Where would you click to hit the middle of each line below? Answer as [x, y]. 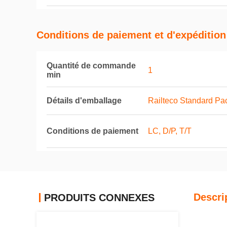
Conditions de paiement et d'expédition [131, 35]
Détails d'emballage [84, 101]
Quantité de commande [91, 66]
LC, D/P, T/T [170, 131]
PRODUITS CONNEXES [99, 198]
